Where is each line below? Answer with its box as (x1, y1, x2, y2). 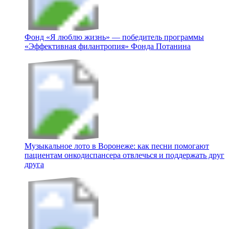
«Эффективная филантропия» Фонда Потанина (25, 42, 191, 51)
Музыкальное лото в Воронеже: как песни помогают (25, 142, 209, 151)
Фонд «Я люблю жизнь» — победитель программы (25, 33, 204, 42)
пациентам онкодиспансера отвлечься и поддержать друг (25, 151, 224, 160)
